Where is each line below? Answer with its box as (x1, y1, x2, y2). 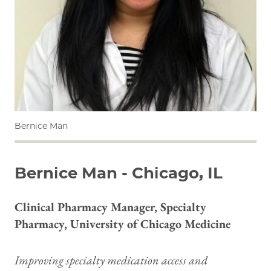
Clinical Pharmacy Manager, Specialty (15, 198, 206, 215)
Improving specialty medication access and (15, 252, 207, 268)
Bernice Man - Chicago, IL (15, 163, 223, 183)
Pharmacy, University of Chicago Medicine (15, 215, 230, 232)
